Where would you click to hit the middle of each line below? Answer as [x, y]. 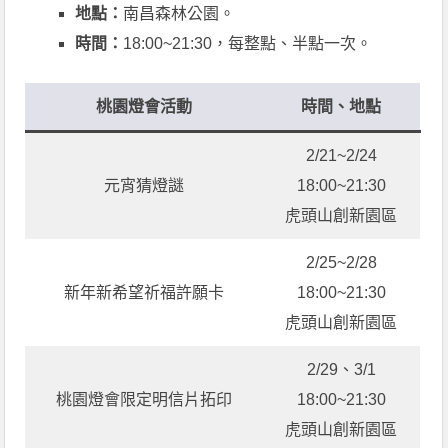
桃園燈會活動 [143, 107]
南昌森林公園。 [179, 14]
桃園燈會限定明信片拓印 [143, 400]
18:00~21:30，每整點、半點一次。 [248, 44]
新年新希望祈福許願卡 [143, 293]
